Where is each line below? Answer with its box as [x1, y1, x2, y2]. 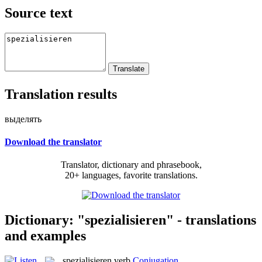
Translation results [5, 86, 117, 102]
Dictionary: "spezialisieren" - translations [5, 212, 256, 227]
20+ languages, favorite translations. [64, 170, 198, 181]
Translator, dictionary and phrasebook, [60, 160, 202, 170]
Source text [5, 5, 73, 20]
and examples [5, 227, 86, 243]
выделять [5, 113, 42, 124]
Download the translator [5, 136, 102, 147]
